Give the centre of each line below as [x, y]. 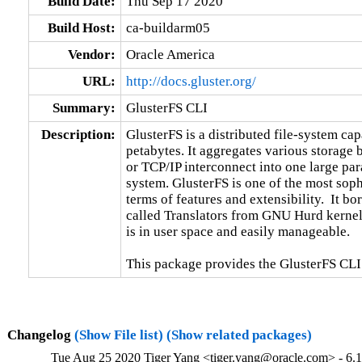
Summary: [84, 107]
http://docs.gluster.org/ [191, 81]
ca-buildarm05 [168, 27]
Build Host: [81, 27]
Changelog [40, 335]
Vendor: [91, 54]
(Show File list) [118, 335]
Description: [78, 134]
